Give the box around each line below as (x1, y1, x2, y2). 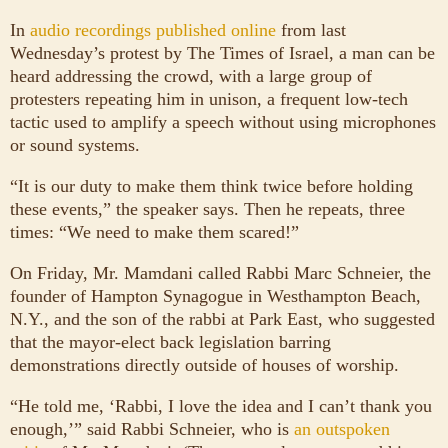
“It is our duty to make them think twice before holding (10, 175, 413, 196)
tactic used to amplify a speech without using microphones (10, 111, 436, 132)
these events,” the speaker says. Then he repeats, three (10, 198, 405, 219)
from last (281, 19, 346, 40)
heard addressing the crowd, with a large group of (10, 65, 372, 86)
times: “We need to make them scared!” (10, 221, 299, 242)
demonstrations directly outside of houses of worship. (10, 354, 399, 375)
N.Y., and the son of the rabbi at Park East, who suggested (10, 308, 435, 329)
